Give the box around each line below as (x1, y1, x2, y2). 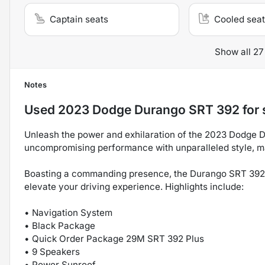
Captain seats (50, 14, 108, 25)
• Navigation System (24, 207, 112, 219)
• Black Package (24, 220, 95, 232)
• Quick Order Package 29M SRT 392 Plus (24, 233, 204, 245)
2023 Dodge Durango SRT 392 (58, 102, 240, 118)
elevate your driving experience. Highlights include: (24, 181, 244, 193)
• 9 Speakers (24, 246, 80, 258)
